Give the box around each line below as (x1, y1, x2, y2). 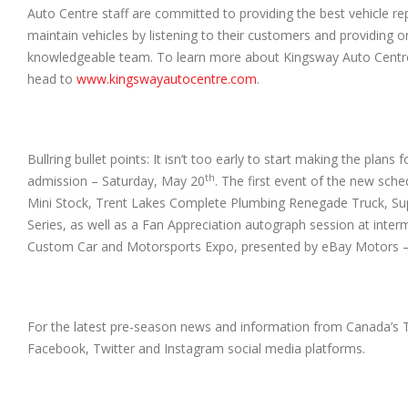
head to (27, 70, 76, 88)
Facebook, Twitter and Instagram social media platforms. (27, 340, 365, 358)
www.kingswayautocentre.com (76, 70, 257, 88)
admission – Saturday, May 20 (27, 172, 205, 190)
